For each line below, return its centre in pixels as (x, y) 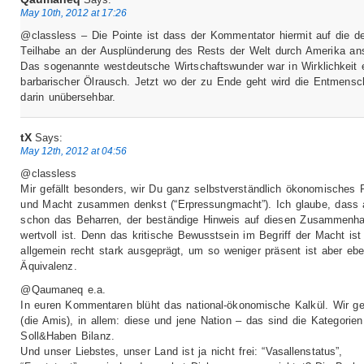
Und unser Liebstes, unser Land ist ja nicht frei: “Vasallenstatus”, (182, 352)
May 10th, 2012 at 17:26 (74, 12)
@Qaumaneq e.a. (63, 290)
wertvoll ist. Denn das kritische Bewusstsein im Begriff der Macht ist (191, 236)
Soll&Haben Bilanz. (67, 336)
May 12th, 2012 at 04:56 (74, 151)
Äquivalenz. (49, 266)
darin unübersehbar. (68, 97)
